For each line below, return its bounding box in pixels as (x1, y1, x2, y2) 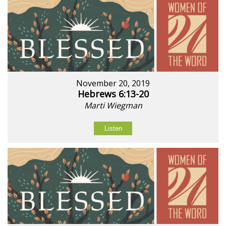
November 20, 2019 (76, 77, 150, 89)
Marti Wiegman (84, 99, 142, 111)
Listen (104, 124, 122, 132)
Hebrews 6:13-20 (77, 87, 149, 100)
